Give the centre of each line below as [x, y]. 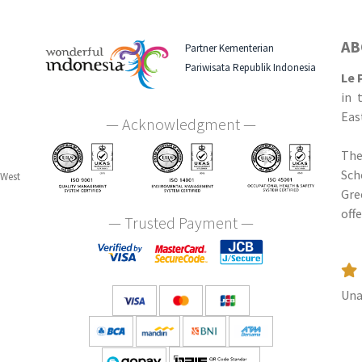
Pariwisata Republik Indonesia [250, 67]
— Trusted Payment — [181, 223]
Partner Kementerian [229, 48]
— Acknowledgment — [181, 124]
